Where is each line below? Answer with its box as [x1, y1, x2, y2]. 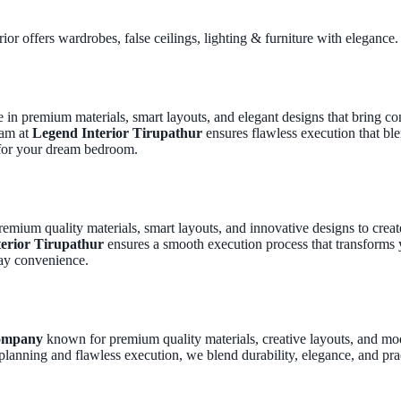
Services [64, 41, 113, 56]
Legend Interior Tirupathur [32, 125, 202, 141]
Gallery [209, 41, 252, 56]
